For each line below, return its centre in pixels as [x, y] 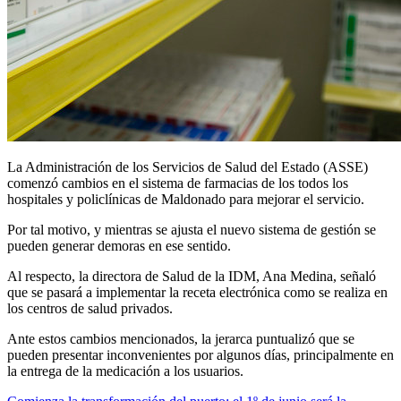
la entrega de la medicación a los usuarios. [125, 371]
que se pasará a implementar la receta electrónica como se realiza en [197, 292]
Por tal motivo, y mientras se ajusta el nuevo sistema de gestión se [192, 229]
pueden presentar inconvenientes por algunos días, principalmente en [200, 354]
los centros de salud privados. [90, 308]
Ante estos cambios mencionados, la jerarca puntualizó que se [181, 338]
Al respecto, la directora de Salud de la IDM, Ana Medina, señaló [192, 276]
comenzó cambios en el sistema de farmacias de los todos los [178, 183]
